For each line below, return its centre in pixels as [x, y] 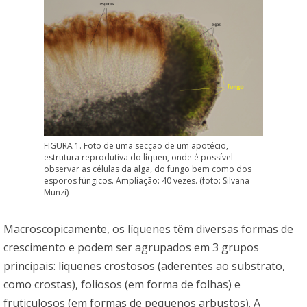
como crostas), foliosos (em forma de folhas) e [122, 285]
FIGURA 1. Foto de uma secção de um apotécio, [136, 146]
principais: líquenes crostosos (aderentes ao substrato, [144, 266]
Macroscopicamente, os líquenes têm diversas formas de [148, 229]
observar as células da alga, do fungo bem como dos [148, 169]
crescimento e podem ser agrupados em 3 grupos [131, 248]
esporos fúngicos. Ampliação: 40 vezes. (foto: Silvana [147, 181]
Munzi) [56, 193]
